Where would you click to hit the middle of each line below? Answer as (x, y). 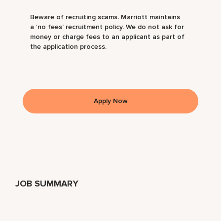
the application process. (69, 46)
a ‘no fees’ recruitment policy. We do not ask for (107, 27)
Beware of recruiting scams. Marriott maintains (105, 17)
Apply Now (110, 101)
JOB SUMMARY (47, 183)
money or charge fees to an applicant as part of (108, 37)
